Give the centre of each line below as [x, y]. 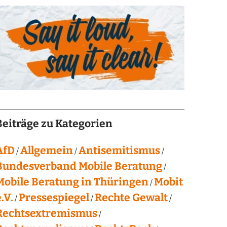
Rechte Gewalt [131, 197]
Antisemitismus [119, 150]
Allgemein [46, 150]
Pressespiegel [54, 197]
